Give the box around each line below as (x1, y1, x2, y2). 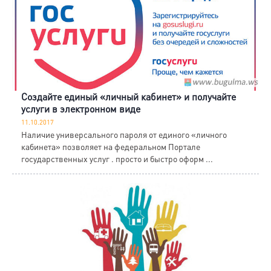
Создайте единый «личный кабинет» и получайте (21, 90, 236, 103)
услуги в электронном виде (21, 102, 140, 116)
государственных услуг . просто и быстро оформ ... (21, 153, 213, 165)
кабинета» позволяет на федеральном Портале (21, 141, 200, 152)
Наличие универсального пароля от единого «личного (21, 129, 227, 140)
